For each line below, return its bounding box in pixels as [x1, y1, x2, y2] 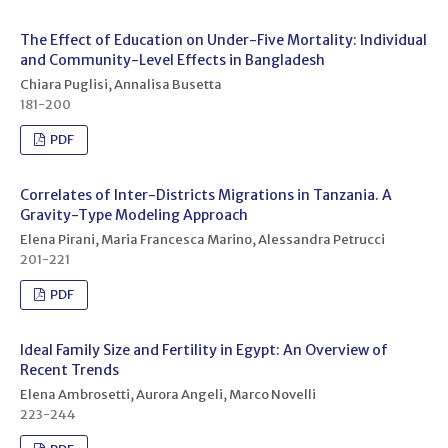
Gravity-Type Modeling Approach [19, 205, 248, 224]
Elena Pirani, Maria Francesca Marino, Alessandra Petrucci [19, 230, 385, 248]
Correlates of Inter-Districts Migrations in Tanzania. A [19, 185, 392, 204]
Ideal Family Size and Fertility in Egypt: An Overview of [19, 340, 388, 359]
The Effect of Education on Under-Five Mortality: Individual [19, 30, 427, 49]
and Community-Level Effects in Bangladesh [19, 50, 325, 69]
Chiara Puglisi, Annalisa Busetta [19, 75, 222, 93]
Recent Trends [19, 360, 119, 379]
